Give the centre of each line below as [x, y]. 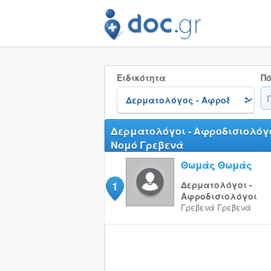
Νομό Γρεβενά [147, 145]
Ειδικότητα [141, 77]
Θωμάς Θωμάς [216, 165]
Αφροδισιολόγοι [219, 196]
